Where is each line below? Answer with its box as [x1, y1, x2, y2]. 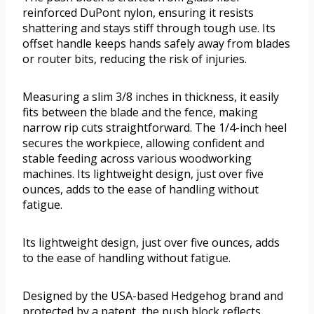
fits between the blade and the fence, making [22, 104, 258, 121]
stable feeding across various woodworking [22, 151, 252, 167]
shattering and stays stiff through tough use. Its [22, 20, 275, 36]
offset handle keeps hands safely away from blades [22, 36, 290, 52]
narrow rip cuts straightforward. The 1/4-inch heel [22, 120, 287, 136]
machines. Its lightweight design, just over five [22, 166, 264, 182]
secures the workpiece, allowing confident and [22, 135, 264, 151]
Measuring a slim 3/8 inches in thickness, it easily [22, 89, 279, 105]
